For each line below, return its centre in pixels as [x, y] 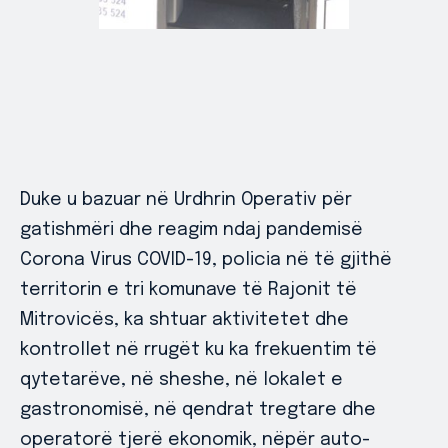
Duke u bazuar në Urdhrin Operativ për [186, 199]
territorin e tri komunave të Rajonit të [188, 289]
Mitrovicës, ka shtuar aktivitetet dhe [184, 319]
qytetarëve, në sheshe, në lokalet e [181, 379]
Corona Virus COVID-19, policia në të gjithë [206, 259]
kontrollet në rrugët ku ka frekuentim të [198, 349]
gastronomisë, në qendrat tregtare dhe [198, 409]
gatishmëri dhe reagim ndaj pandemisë [191, 229]
